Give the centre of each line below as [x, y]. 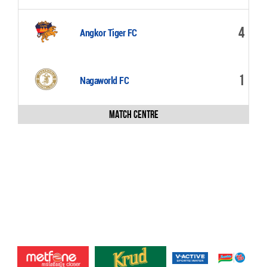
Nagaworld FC [105, 81]
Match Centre [133, 114]
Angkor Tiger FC [108, 33]
